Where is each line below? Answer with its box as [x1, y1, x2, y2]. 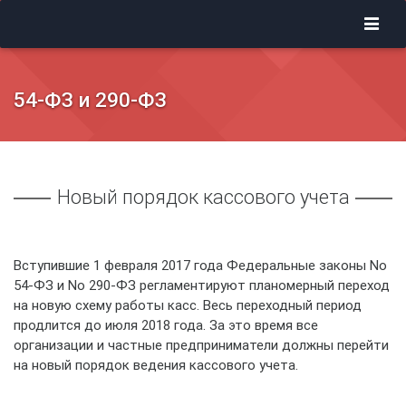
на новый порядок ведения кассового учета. [14, 355, 298, 373]
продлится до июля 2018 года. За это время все [14, 315, 318, 333]
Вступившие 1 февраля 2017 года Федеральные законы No [14, 256, 387, 274]
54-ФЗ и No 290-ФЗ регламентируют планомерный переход [14, 275, 390, 294]
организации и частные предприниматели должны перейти [14, 335, 389, 353]
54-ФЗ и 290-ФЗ [14, 86, 167, 112]
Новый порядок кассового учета [56, 185, 350, 209]
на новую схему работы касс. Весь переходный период [14, 295, 362, 314]
